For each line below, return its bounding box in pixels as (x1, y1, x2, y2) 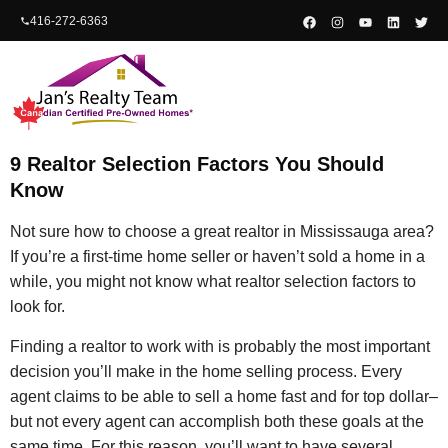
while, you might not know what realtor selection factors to (10, 273, 416, 291)
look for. (10, 298, 65, 316)
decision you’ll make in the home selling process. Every (10, 362, 402, 380)
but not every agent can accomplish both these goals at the (10, 412, 424, 430)
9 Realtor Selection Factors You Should (10, 153, 384, 176)
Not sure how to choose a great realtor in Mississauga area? (10, 223, 434, 241)
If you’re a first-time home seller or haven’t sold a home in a (10, 248, 425, 266)
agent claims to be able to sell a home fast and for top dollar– (10, 387, 438, 405)
